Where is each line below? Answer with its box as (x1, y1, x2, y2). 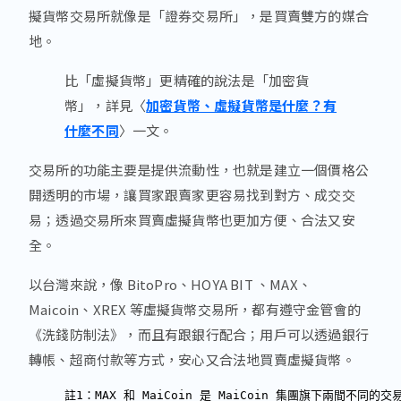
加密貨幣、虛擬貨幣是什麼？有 (146, 96, 337, 115)
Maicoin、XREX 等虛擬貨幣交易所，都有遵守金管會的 (29, 300, 362, 320)
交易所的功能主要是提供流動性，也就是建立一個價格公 (29, 160, 370, 180)
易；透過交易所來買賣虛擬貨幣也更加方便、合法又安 (29, 210, 355, 230)
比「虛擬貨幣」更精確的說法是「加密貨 (64, 71, 310, 90)
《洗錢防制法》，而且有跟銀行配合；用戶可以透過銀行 (29, 325, 370, 345)
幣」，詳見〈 (64, 96, 147, 115)
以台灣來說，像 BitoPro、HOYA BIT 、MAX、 (29, 275, 312, 294)
